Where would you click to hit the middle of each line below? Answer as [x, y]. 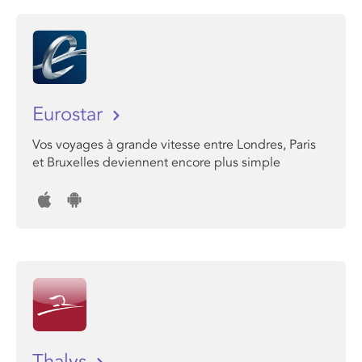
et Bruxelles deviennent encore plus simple [156, 162]
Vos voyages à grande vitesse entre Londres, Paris [174, 145]
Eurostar [70, 114]
